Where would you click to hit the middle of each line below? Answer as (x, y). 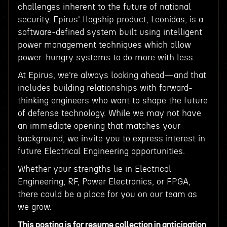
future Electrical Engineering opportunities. (101, 151)
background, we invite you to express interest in (111, 139)
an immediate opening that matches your (99, 126)
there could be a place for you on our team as (107, 194)
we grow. (34, 207)
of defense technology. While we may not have (109, 113)
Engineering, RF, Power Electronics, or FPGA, (104, 182)
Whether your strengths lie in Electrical (94, 169)
